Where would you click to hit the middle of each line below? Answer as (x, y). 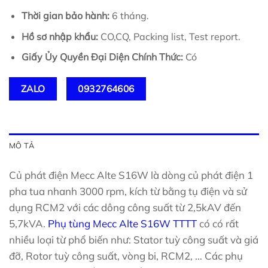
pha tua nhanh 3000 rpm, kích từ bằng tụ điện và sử (128, 191)
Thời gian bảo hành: (65, 15)
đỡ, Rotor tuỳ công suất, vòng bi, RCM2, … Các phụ (126, 256)
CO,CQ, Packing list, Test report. (170, 36)
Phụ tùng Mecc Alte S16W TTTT (122, 224)
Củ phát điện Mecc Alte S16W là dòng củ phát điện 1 (131, 175)
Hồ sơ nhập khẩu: (61, 36)
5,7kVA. (28, 224)
